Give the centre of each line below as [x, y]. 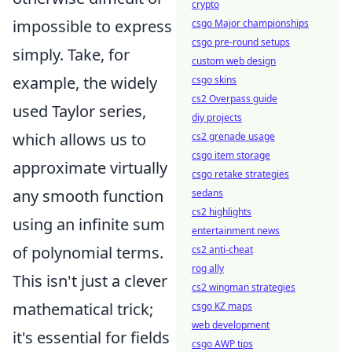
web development [231, 325]
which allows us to [79, 139]
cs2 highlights [222, 212]
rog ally [208, 268]
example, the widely [85, 83]
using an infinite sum [89, 224]
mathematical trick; [83, 309]
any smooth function [88, 196]
